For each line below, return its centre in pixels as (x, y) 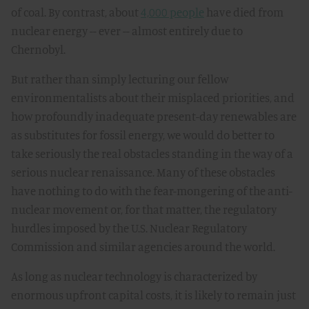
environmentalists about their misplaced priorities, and (153, 98)
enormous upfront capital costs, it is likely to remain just (153, 295)
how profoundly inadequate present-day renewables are (154, 116)
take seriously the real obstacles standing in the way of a (152, 153)
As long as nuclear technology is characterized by (134, 276)
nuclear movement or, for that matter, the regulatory (144, 209)
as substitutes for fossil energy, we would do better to (143, 135)
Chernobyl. (38, 49)
